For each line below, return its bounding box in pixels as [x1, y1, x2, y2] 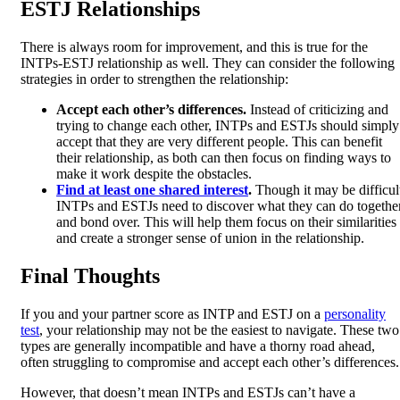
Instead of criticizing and [250, 101, 388, 117]
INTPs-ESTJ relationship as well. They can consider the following [21, 54, 395, 71]
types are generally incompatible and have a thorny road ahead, [21, 337, 375, 354]
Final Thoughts [21, 263, 160, 287]
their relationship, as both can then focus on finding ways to [56, 149, 391, 165]
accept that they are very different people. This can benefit [56, 133, 382, 149]
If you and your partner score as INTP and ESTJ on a [21, 305, 324, 321]
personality [324, 305, 386, 321]
